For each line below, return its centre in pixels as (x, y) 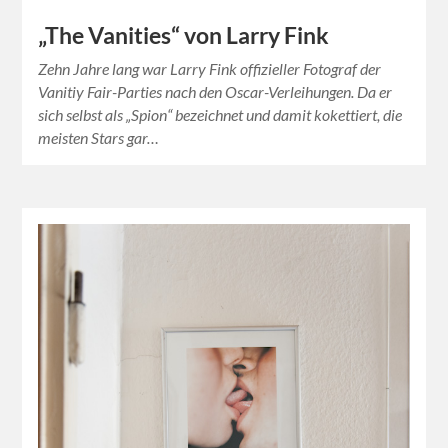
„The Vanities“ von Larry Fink (184, 35)
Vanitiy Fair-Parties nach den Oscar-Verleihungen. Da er (215, 91)
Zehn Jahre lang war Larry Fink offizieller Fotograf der (210, 68)
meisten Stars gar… (99, 137)
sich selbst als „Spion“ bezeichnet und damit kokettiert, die (220, 114)
